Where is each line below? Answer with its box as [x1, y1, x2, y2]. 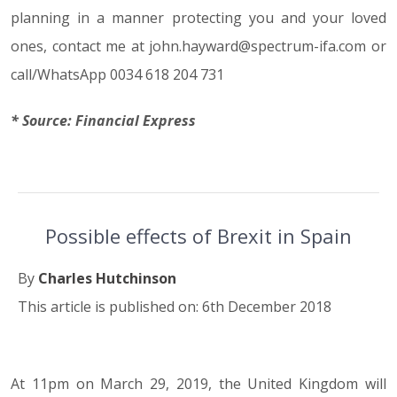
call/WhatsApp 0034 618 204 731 [11, 65, 224, 84]
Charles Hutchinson [38, 269, 176, 288]
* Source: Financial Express [11, 111, 196, 130]
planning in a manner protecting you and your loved [11, 8, 386, 27]
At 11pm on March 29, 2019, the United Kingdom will [11, 374, 386, 393]
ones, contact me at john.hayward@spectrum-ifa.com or [11, 36, 386, 56]
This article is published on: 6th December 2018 [18, 297, 331, 316]
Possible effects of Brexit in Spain [45, 222, 352, 249]
